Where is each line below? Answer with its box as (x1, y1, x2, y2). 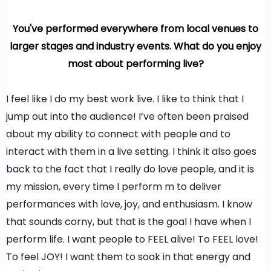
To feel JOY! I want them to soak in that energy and (6, 250, 250, 264)
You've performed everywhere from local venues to (13, 22, 258, 36)
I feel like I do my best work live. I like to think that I (6, 92, 244, 106)
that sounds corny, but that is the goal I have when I (6, 215, 251, 229)
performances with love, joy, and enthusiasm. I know (6, 197, 252, 212)
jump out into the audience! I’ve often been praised (6, 109, 249, 124)
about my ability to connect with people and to (6, 127, 230, 142)
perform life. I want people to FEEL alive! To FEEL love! (6, 232, 258, 247)
